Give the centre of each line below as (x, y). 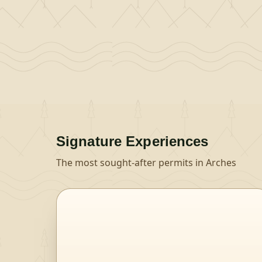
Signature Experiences (132, 141)
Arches (221, 163)
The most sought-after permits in (131, 163)
